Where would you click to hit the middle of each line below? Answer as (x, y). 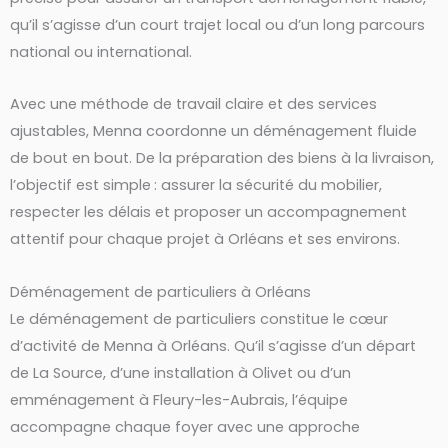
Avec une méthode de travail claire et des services (193, 104)
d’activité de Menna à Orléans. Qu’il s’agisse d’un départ (213, 345)
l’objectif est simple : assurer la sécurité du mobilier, (196, 185)
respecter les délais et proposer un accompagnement (208, 212)
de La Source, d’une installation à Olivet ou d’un (180, 372)
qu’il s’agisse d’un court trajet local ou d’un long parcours (217, 24)
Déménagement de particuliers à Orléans (160, 291)
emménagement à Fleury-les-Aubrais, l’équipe (179, 399)
